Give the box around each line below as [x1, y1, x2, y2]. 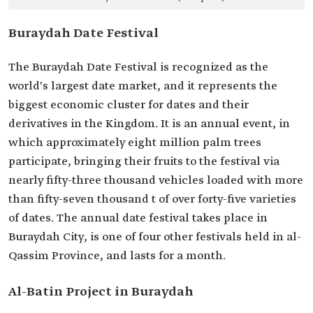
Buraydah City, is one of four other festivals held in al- [8, 230, 301, 245]
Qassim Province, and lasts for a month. [8, 249, 226, 264]
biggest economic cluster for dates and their [8, 98, 249, 113]
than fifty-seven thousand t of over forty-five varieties [8, 192, 296, 208]
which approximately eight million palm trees [8, 136, 261, 151]
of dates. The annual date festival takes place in [8, 211, 268, 226]
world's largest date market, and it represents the [8, 79, 277, 94]
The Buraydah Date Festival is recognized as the [8, 60, 268, 75]
